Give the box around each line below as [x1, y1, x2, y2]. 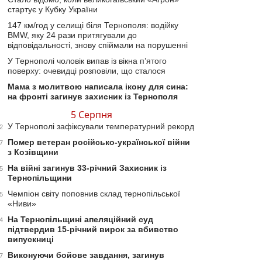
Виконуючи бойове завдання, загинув [8, 250, 164, 260]
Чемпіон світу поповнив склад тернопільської [8, 189, 180, 198]
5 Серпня [70, 108, 112, 121]
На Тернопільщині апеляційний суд [8, 215, 153, 224]
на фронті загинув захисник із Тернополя [8, 92, 178, 101]
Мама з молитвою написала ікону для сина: [8, 82, 188, 91]
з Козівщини [8, 147, 58, 157]
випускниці [8, 235, 54, 244]
